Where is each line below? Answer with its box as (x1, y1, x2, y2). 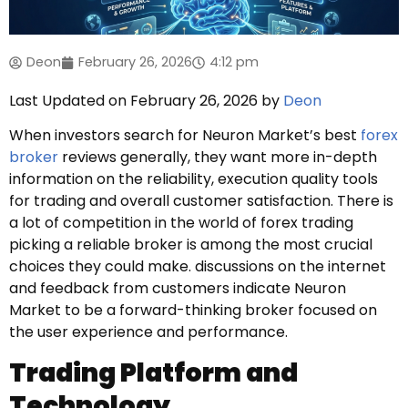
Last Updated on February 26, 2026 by (9, 90, 283, 112)
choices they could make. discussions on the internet (9, 256, 386, 278)
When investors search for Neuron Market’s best (9, 125, 361, 147)
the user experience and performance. (9, 321, 288, 343)
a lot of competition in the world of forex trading (9, 212, 353, 234)
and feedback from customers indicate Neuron (9, 278, 346, 300)
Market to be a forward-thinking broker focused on (9, 300, 377, 321)
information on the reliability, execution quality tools (9, 168, 378, 190)
